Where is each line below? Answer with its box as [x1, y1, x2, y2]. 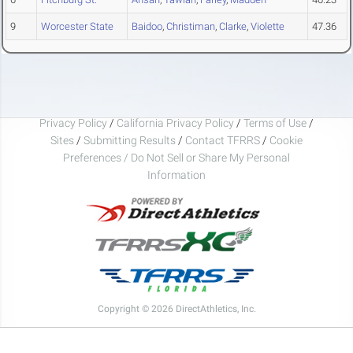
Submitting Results [84, 133, 176, 147]
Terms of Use [243, 116, 307, 129]
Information [147, 168, 206, 181]
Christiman [166, 20, 215, 33]
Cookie [269, 133, 303, 147]
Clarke [219, 20, 247, 33]
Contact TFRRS [185, 133, 262, 147]
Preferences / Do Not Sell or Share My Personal [63, 150, 290, 164]
